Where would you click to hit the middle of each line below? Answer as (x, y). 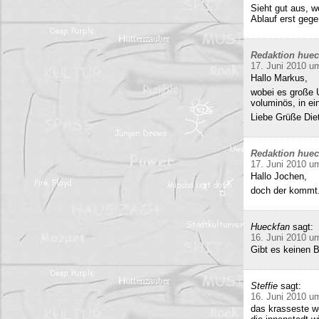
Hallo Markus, (279, 78)
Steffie (264, 286)
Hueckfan (270, 227)
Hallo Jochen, (279, 176)
